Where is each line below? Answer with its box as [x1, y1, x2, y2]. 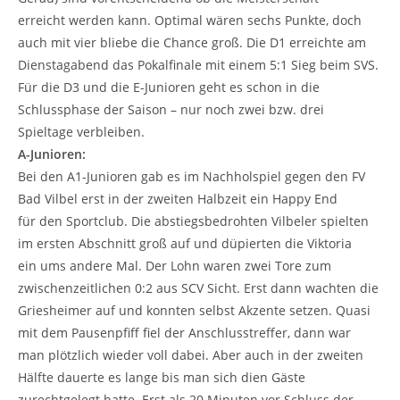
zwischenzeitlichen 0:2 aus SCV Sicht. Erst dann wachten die [18, 279, 379, 296]
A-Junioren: [18, 145, 86, 162]
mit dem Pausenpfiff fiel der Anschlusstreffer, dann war [18, 323, 351, 341]
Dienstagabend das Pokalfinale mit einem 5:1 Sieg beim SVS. [18, 55, 379, 73]
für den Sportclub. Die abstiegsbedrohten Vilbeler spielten [18, 212, 369, 229]
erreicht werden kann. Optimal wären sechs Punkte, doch [18, 11, 362, 29]
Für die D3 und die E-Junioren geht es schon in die [18, 78, 320, 96]
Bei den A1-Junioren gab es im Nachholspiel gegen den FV [18, 167, 365, 185]
